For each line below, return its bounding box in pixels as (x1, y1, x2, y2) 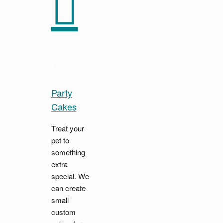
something (51, 147, 85, 158)
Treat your (51, 123, 84, 134)
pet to (51, 135, 69, 146)
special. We (51, 171, 89, 182)
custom (51, 207, 76, 218)
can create (51, 183, 86, 194)
